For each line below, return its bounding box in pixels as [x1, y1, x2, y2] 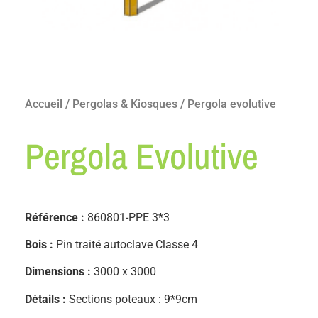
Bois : [25, 237, 56, 251]
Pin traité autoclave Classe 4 [56, 237, 198, 251]
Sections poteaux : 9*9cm [69, 292, 197, 306]
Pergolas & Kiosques [72, 97, 177, 111]
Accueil [25, 97, 62, 111]
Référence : [25, 210, 87, 224]
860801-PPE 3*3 [87, 210, 170, 224]
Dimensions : [25, 265, 94, 279]
